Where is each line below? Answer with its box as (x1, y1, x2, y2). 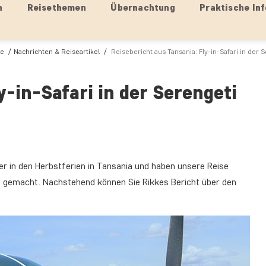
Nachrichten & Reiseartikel (13, 47, 100, 56)
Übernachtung (110, 2, 175, 13)
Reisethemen (27, 2, 86, 13)
